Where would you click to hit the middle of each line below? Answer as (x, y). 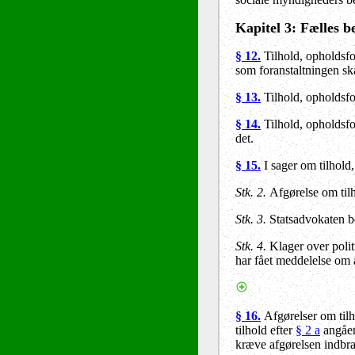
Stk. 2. (251, 192)
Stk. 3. (251, 219)
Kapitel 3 (263, 27)
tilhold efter (265, 330)
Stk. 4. (251, 246)
